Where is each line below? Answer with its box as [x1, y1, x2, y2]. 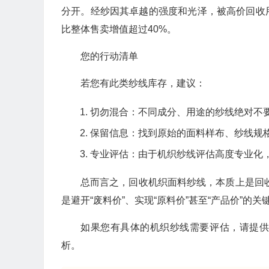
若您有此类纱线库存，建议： [80, 78, 205, 89]
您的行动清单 [80, 51, 138, 62]
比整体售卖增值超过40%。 [61, 24, 177, 35]
